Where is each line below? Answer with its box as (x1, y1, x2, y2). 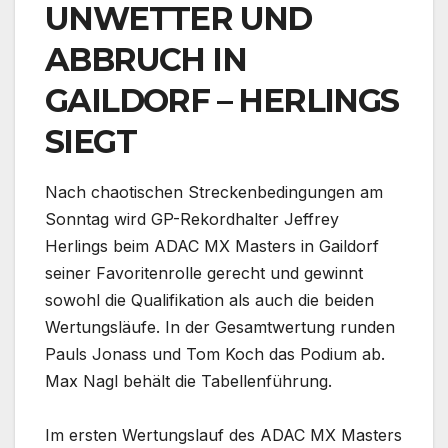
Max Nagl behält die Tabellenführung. (45, 371, 332, 392)
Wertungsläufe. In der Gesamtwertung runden (45, 317, 395, 338)
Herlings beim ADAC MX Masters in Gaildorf (45, 236, 379, 257)
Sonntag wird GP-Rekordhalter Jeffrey (45, 209, 339, 230)
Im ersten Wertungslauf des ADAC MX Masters (45, 425, 402, 446)
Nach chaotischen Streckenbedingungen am (45, 182, 383, 203)
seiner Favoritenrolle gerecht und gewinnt (45, 263, 363, 284)
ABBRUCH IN (45, 39, 246, 79)
